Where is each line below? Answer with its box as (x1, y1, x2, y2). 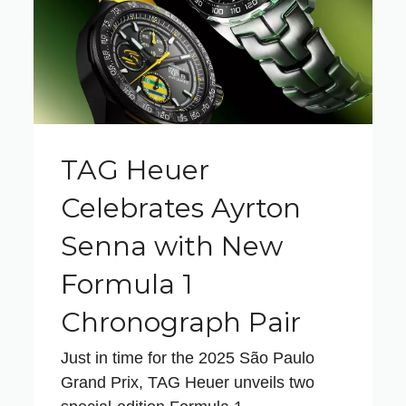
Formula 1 (61, 266, 194, 301)
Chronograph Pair (61, 304, 302, 339)
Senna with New (61, 228, 284, 263)
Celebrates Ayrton (61, 190, 302, 225)
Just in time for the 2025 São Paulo (61, 348, 315, 367)
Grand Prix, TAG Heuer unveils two (61, 372, 315, 391)
